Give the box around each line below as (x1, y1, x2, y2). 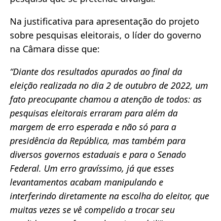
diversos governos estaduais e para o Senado (10, 148, 186, 160)
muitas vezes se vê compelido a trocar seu (10, 203, 175, 216)
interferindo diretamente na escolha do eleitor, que (10, 189, 209, 202)
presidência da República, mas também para (10, 134, 185, 147)
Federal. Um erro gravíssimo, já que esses (10, 162, 174, 174)
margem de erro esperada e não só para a (10, 120, 176, 133)
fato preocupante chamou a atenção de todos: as (10, 93, 202, 105)
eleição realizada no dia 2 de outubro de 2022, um (10, 79, 208, 91)
